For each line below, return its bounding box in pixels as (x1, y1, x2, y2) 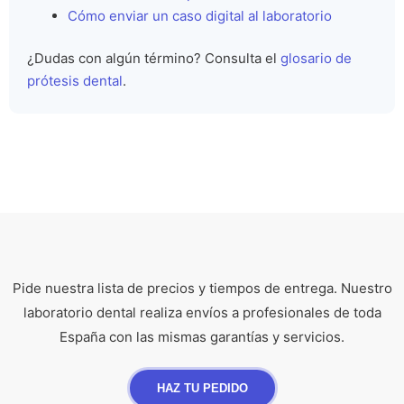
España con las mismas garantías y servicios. (60, 328, 344, 346)
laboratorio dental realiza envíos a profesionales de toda (23, 304, 381, 322)
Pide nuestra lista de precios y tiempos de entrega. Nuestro (12, 280, 392, 298)
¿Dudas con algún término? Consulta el (27, 50, 280, 68)
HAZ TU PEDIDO (156, 381, 248, 396)
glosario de (280, 50, 352, 68)
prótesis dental (27, 72, 123, 90)
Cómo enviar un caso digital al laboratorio (68, 6, 332, 24)
